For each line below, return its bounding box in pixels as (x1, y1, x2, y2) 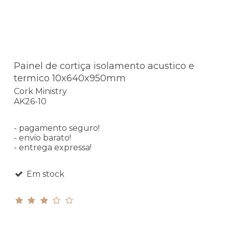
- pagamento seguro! (14, 123, 100, 133)
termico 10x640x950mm (14, 72, 126, 84)
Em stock (24, 169, 64, 179)
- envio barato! (14, 133, 71, 143)
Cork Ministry (14, 86, 67, 97)
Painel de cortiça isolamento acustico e (14, 60, 194, 72)
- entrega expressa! (14, 143, 91, 153)
